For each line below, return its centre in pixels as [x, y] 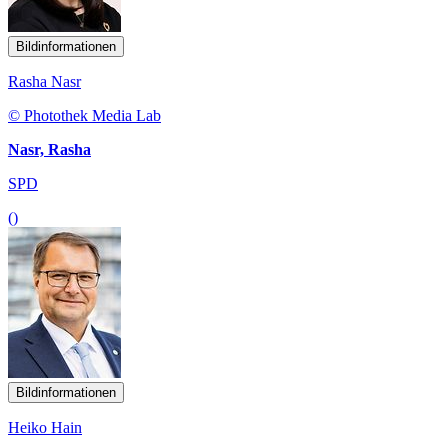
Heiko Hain [45, 427]
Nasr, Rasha [49, 149]
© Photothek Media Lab [84, 115]
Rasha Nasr [44, 81]
